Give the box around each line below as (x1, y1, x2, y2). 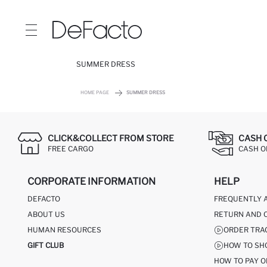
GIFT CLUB (27, 241, 64, 250)
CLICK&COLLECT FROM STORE (48, 132, 174, 143)
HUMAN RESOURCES (27, 225, 101, 234)
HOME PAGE (80, 89, 109, 95)
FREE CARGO (48, 144, 94, 153)
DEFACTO (27, 194, 60, 203)
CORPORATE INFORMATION (27, 176, 156, 187)
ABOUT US (27, 210, 65, 219)
